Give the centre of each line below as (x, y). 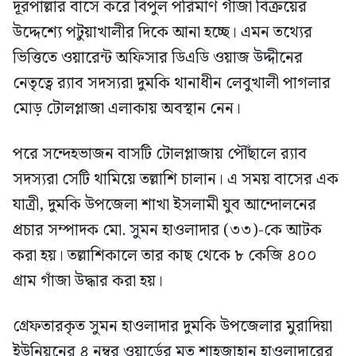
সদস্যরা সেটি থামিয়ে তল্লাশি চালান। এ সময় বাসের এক (176, 179)
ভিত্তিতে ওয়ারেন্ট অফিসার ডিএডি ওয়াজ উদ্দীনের (158, 58)
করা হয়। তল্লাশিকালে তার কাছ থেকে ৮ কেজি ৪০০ (165, 255)
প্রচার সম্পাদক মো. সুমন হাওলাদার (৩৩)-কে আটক (167, 230)
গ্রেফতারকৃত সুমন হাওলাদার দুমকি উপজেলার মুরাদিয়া (172, 326)
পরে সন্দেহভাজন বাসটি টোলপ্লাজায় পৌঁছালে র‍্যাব (160, 154)
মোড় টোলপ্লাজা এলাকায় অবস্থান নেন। (127, 108)
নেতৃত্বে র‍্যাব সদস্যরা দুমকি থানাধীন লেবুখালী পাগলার (172, 83)
